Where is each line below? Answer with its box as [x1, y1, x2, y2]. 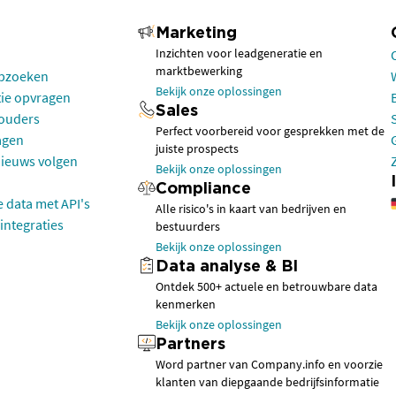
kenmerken [156, 296, 216, 312]
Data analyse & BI [156, 260, 298, 274]
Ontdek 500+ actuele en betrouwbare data [156, 278, 377, 294]
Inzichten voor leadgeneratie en [156, 45, 323, 61]
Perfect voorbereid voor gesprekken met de [156, 123, 385, 139]
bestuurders [156, 218, 220, 234]
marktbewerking [156, 63, 242, 79]
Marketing [156, 27, 237, 41]
